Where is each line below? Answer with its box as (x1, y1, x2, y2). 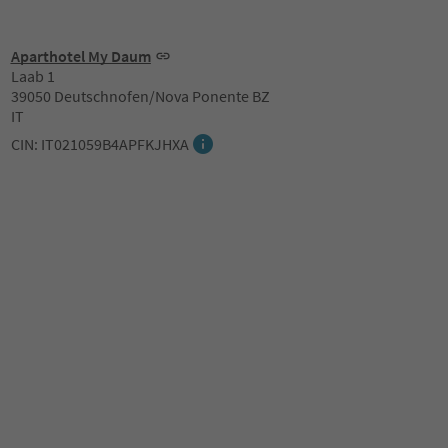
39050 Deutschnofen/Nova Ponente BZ (10, 85, 270, 106)
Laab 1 (10, 65, 55, 86)
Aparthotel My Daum (10, 45, 151, 66)
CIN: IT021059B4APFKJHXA (10, 133, 189, 154)
